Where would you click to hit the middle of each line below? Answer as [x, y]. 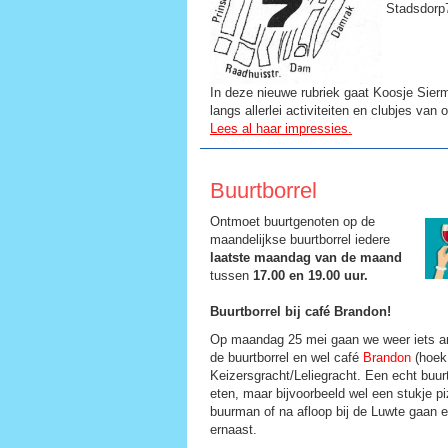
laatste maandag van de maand [306, 257]
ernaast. [233, 429]
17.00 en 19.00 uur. [310, 275]
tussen [231, 275]
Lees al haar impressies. [281, 128]
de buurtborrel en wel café [286, 357]
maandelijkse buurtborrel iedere [300, 239]
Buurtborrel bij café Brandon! [300, 311]
